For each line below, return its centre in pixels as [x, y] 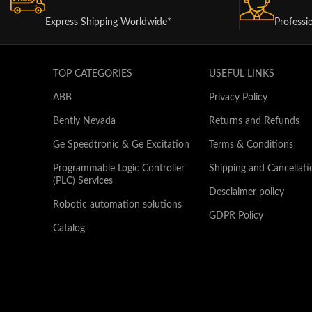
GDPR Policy [236, 216]
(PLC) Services [83, 181]
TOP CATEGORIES [92, 74]
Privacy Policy [238, 97]
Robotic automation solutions [117, 205]
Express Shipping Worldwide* [108, 22]
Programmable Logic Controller [118, 169]
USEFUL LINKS [241, 74]
